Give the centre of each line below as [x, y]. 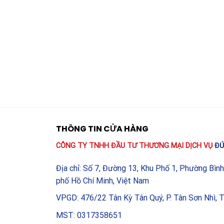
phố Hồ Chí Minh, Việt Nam [102, 180]
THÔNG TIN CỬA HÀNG [102, 129]
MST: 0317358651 [89, 215]
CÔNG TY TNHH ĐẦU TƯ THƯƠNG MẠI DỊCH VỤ [135, 146]
